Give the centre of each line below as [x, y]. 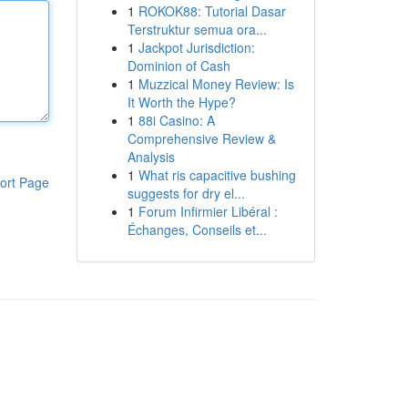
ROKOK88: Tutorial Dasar [212, 11]
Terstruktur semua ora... [197, 29]
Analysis [151, 157]
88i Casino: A [176, 120]
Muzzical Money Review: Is [216, 84]
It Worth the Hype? [181, 102]
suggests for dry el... [186, 193]
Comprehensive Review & [201, 138]
